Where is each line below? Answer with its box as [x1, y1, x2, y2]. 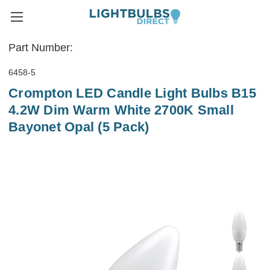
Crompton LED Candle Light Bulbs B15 [8, 86, 256, 101]
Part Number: [8, 42, 73, 54]
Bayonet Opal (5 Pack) [8, 119, 149, 135]
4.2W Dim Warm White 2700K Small [8, 102, 234, 118]
